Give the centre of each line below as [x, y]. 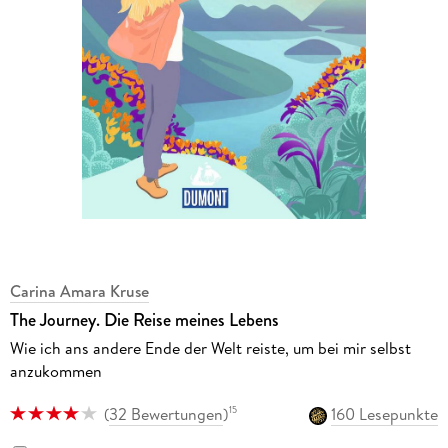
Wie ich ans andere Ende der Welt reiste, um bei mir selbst [210, 348]
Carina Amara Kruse [79, 291]
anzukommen [55, 371]
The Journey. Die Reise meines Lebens [144, 320]
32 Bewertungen [165, 413]
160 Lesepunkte [385, 413]
